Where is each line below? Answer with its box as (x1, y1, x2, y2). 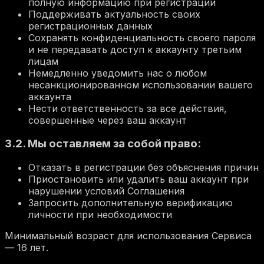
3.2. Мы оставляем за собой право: (5, 137, 201, 151)
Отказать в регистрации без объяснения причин (28, 161, 259, 174)
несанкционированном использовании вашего (28, 78, 253, 91)
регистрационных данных (28, 19, 153, 32)
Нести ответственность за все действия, (28, 102, 227, 114)
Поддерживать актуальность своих (28, 8, 200, 20)
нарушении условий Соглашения (28, 185, 184, 197)
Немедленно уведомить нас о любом (28, 67, 207, 79)
